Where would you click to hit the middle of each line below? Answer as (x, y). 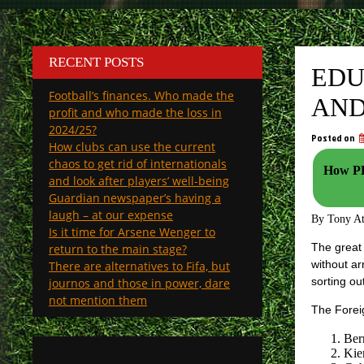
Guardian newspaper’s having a (135, 198)
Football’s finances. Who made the (141, 95)
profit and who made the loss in (135, 113)
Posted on (334, 138)
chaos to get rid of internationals (138, 164)
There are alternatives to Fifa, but (139, 266)
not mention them (98, 300)
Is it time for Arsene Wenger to (132, 232)
